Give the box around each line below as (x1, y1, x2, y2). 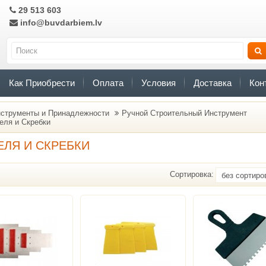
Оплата (92, 78, 123, 88)
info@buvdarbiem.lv (18, 18, 102, 27)
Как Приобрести (8, 78, 75, 88)
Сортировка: (170, 170, 214, 179)
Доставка (193, 78, 232, 88)
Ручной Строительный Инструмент (122, 109, 247, 118)
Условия (141, 78, 176, 88)
